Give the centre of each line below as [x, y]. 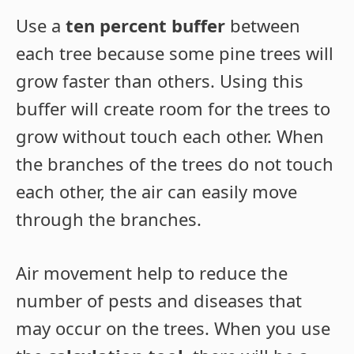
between [263, 25]
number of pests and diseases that [159, 300]
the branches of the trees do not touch [175, 163]
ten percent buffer [145, 25]
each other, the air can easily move [156, 191]
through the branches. [109, 218]
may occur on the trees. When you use [173, 328]
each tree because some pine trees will [175, 53]
